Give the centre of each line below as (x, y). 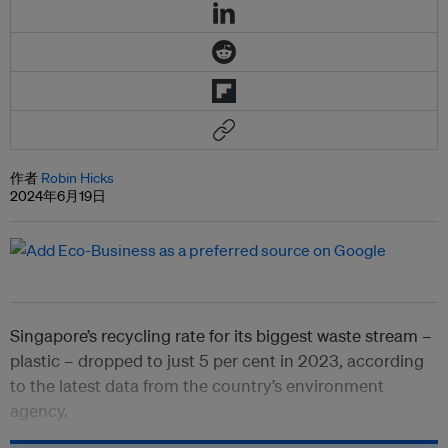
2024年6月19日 (58, 196)
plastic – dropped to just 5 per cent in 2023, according (217, 361)
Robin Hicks (77, 178)
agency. (39, 411)
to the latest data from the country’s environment (197, 386)
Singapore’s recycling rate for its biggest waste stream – (221, 336)
